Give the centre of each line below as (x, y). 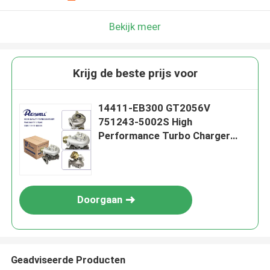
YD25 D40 (121, 164)
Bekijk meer (135, 26)
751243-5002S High (146, 122)
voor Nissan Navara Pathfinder (169, 150)
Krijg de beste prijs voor (135, 74)
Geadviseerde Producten (68, 259)
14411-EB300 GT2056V (155, 108)
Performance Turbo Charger (165, 136)
